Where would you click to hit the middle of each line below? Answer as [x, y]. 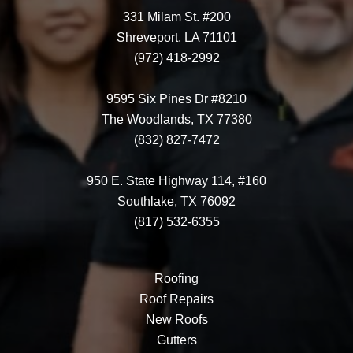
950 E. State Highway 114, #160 [176, 181]
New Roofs [176, 320]
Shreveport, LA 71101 [176, 38]
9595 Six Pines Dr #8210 [176, 99]
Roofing [176, 279]
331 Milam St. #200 [176, 17]
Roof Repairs [176, 299]
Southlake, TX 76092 [176, 202]
